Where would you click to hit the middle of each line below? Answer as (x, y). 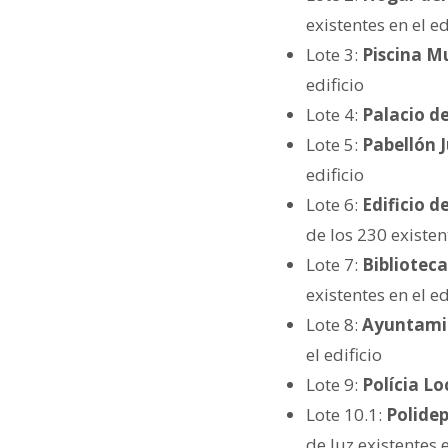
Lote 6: (332, 204)
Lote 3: (334, 54)
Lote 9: (334, 384)
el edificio (346, 354)
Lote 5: (334, 144)
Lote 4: (334, 114)
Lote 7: (334, 264)
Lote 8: (334, 324)
